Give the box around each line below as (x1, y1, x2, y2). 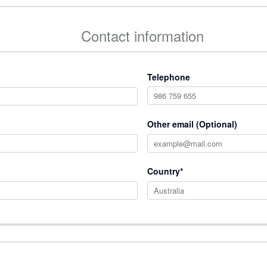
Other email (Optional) (147, 118, 237, 130)
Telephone (147, 71, 190, 83)
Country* (147, 165, 183, 177)
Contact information (81, 25, 204, 46)
